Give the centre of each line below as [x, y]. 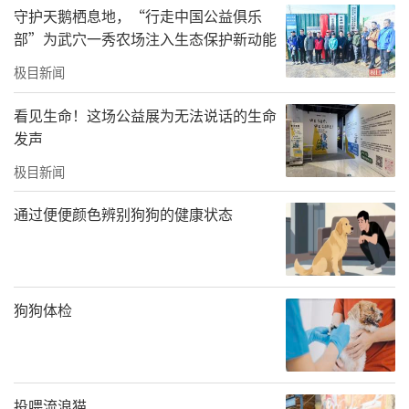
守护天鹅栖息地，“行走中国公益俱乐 [138, 15]
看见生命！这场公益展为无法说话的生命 [145, 115]
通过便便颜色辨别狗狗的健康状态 [123, 214]
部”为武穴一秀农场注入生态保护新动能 [145, 38]
